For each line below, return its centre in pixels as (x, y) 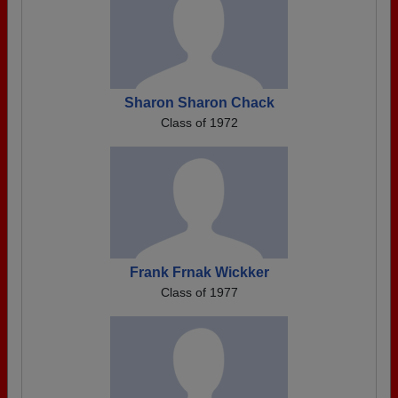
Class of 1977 (199, 292)
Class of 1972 (199, 123)
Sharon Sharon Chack (199, 103)
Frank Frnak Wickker (199, 272)
